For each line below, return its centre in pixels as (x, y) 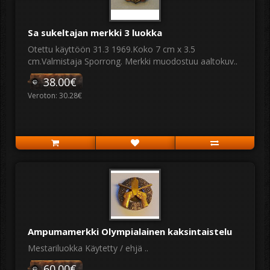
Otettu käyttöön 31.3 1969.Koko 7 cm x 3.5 (111, 49)
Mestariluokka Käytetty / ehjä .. (88, 248)
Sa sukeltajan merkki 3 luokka (95, 33)
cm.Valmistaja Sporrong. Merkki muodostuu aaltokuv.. (133, 61)
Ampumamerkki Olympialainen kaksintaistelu (130, 231)
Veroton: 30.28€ (55, 96)
